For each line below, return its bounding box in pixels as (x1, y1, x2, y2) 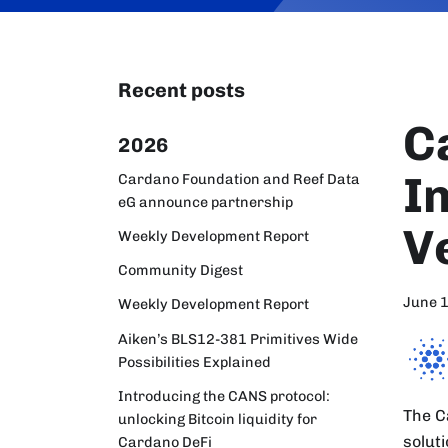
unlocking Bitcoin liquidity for (118, 409, 317, 428)
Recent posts (118, 78, 245, 102)
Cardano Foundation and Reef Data (118, 169, 360, 188)
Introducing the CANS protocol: (118, 386, 330, 405)
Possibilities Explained (118, 352, 271, 371)
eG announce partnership (118, 192, 293, 211)
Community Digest (118, 261, 243, 280)
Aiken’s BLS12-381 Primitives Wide (118, 329, 358, 348)
